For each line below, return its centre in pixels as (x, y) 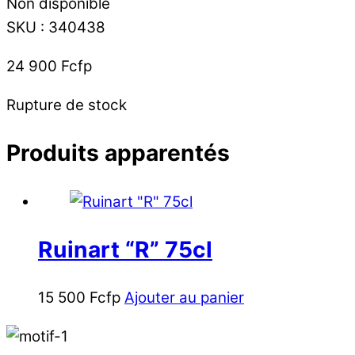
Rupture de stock (67, 105)
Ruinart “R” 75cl (125, 250)
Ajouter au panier (184, 298)
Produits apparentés (118, 153)
